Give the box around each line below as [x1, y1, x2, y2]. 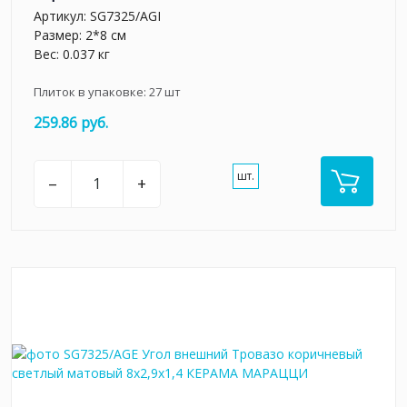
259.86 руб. [34, 112, 108, 133]
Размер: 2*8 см [34, 25, 126, 44]
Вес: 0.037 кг [34, 45, 110, 63]
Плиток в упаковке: [34, 83, 149, 100]
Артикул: [34, 6, 90, 25]
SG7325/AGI [90, 6, 161, 25]
